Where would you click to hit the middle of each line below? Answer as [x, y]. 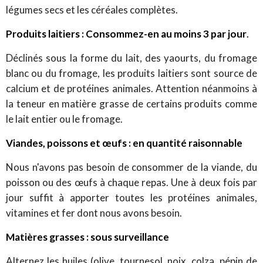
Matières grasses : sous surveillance [87, 237]
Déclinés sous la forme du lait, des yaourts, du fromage [131, 58]
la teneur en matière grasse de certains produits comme [131, 103]
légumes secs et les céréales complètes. [92, 9]
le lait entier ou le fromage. [64, 119]
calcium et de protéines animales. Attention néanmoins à [131, 88]
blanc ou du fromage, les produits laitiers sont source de [131, 73]
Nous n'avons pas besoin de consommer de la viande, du [131, 167]
